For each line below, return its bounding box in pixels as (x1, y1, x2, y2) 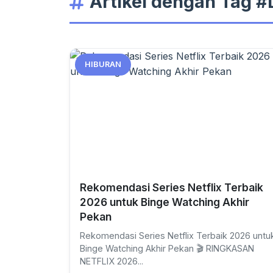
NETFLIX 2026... (80, 256, 143, 266)
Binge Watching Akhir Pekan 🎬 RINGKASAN (80, 243, 254, 253)
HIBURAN (85, 60, 121, 69)
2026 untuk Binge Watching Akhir (80, 196, 249, 208)
